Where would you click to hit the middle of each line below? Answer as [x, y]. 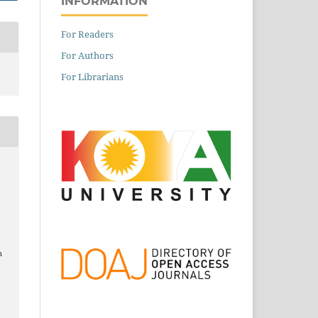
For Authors [87, 55]
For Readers [87, 34]
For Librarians [92, 76]
